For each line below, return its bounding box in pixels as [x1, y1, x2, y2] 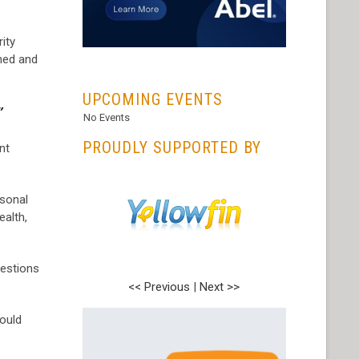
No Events [83, 111, 130, 124]
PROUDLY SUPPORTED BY [82, 138, 261, 158]
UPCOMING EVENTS [82, 90, 223, 110]
